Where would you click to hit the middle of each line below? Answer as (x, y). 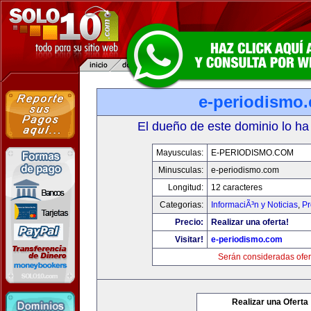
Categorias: (181, 205)
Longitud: (185, 187)
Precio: (189, 222)
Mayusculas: (179, 153)
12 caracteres (236, 187)
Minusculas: (180, 170)
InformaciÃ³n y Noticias (254, 205)
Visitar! (189, 239)
